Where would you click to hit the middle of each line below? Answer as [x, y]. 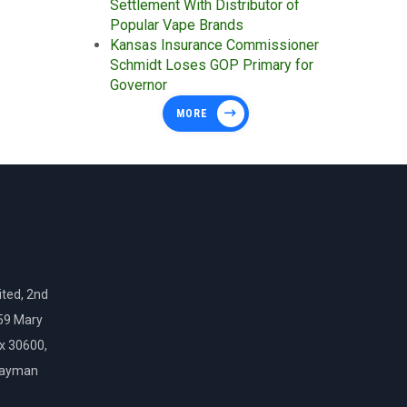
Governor [139, 85]
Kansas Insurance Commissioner [214, 45]
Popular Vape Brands [177, 25]
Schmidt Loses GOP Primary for [212, 65]
